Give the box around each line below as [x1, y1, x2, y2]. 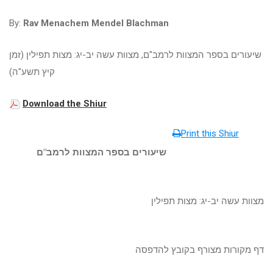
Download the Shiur [23, 98, 107, 109]
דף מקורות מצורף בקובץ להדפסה [135, 244, 264, 255]
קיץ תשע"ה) [9, 66, 55, 77]
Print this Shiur [181, 128, 239, 139]
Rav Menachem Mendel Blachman [23, 18, 169, 29]
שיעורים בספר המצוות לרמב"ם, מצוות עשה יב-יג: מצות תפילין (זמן [9, 49, 261, 60]
